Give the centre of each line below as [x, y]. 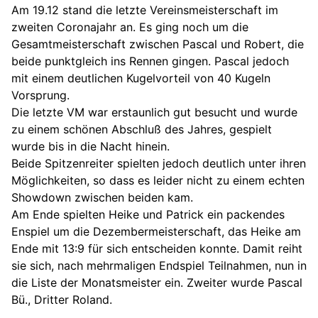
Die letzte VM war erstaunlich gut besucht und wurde [154, 113]
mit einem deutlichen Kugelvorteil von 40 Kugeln [141, 78]
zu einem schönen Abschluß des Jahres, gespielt [142, 130]
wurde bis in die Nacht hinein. [91, 147]
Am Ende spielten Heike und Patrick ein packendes [148, 215]
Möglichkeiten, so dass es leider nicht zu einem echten [158, 181]
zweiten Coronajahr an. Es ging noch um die [130, 27]
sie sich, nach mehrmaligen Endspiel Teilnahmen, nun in [159, 266]
